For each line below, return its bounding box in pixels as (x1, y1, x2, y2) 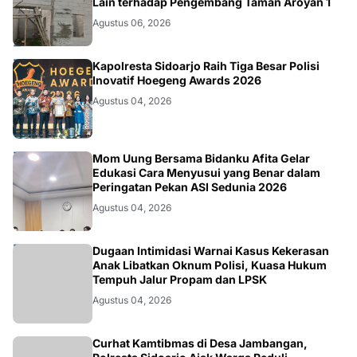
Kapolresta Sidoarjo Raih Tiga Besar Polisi (92, 59, 320, 73)
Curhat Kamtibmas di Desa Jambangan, (92, 336, 308, 351)
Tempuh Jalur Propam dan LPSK (92, 273, 267, 287)
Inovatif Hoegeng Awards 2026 (92, 73, 261, 88)
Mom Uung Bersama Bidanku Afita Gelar (92, 151, 310, 166)
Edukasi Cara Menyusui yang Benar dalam (92, 166, 320, 180)
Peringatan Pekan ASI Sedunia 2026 (92, 180, 287, 194)
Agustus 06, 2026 (92, 17, 171, 29)
